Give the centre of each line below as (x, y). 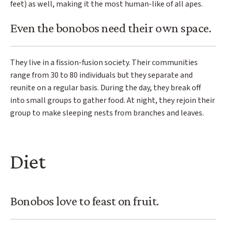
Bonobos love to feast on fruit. (84, 201)
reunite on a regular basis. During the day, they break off (105, 88)
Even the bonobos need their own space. (111, 28)
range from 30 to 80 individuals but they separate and (101, 75)
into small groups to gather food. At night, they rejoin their (112, 101)
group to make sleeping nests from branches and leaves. (107, 113)
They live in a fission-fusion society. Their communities (104, 63)
